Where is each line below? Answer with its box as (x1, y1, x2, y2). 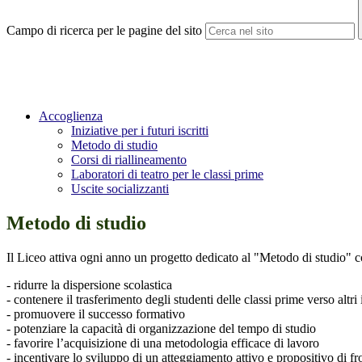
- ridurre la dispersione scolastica (6, 278, 172, 293)
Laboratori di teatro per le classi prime (71, 167, 263, 182)
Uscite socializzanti (71, 182, 169, 196)
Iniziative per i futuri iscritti (71, 124, 208, 138)
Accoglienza (39, 109, 103, 124)
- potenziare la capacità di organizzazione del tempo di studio (6, 322, 316, 336)
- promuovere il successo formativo (6, 307, 185, 322)
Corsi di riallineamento (71, 153, 187, 167)
